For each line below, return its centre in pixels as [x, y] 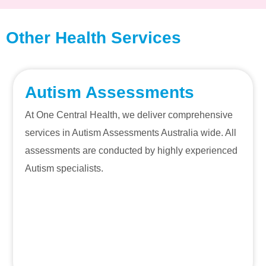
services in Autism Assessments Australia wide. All [131, 132]
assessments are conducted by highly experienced [132, 150]
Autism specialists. [64, 168]
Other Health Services [94, 37]
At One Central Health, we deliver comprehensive [129, 115]
